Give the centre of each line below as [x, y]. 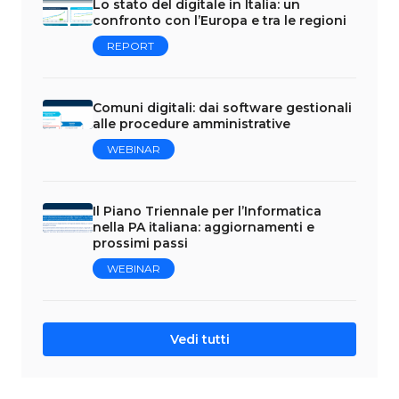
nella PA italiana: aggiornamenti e [204, 228]
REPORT [130, 46]
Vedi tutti [199, 340]
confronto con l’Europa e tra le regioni [220, 21]
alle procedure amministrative [191, 124]
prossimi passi [140, 244]
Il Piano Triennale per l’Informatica [207, 212]
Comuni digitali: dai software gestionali [222, 108]
